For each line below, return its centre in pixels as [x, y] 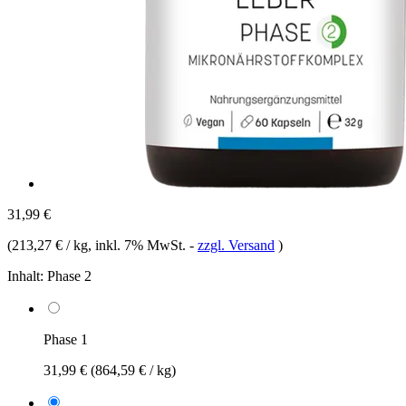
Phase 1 [66, 339]
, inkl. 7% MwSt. [139, 245]
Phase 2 [69, 275]
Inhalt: [25, 275]
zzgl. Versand [236, 245]
